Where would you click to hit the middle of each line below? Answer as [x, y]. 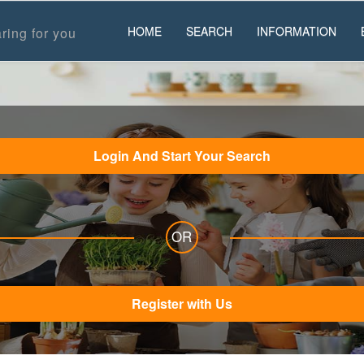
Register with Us [182, 304]
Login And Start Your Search [201, 156]
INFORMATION [296, 31]
